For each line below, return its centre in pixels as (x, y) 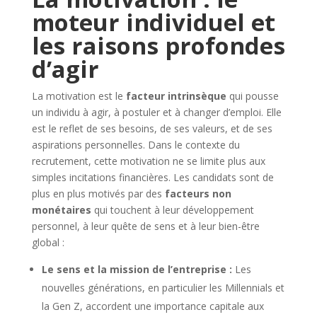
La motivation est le (79, 96)
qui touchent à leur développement (172, 209)
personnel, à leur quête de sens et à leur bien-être (145, 226)
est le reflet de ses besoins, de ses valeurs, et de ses (152, 128)
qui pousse (252, 96)
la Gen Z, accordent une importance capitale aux (152, 306)
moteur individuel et (153, 22)
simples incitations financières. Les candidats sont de (152, 177)
